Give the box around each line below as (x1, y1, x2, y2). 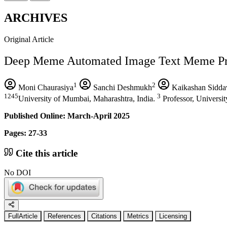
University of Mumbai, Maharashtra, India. (18, 94, 157, 103)
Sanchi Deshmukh (91, 83, 152, 92)
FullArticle (8, 212, 37, 220)
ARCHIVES (4, 11, 67, 24)
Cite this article (13, 147, 78, 159)
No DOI (4, 168, 31, 177)
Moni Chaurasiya (16, 83, 73, 92)
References (48, 212, 81, 220)
